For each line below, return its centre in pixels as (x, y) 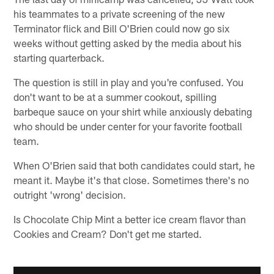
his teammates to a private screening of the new (120, 13)
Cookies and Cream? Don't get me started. (108, 233)
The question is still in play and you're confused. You (129, 82)
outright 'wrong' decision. (70, 194)
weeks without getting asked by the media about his (128, 43)
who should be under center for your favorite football (128, 126)
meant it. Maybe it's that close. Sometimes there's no (131, 180)
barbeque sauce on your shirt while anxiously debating (133, 111)
